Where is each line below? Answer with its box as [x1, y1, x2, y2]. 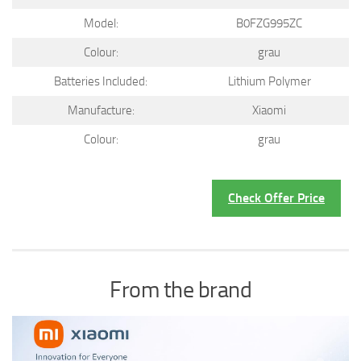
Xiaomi [252, 102, 286, 118]
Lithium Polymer [227, 73, 311, 89]
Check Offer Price [228, 189, 325, 205]
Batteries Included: [54, 73, 147, 89]
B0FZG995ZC [236, 15, 302, 31]
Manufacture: [67, 102, 135, 118]
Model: [83, 15, 118, 31]
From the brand [110, 276, 251, 303]
